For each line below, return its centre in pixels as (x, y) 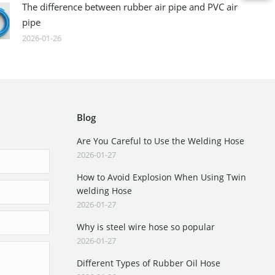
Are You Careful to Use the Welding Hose (161, 141)
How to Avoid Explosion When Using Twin (161, 177)
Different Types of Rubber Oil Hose (149, 263)
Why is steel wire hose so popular (146, 227)
